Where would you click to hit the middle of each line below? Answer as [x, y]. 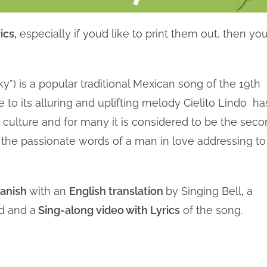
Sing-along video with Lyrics [108, 210]
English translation [117, 191]
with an [49, 191]
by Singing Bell [204, 191]
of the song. [211, 210]
